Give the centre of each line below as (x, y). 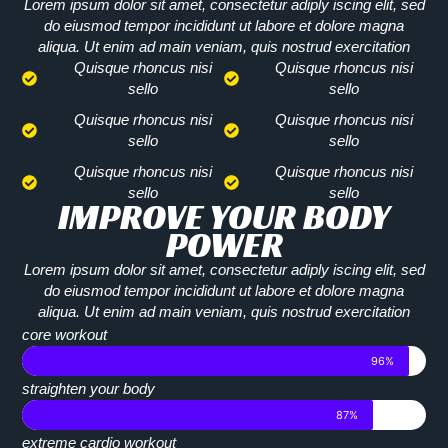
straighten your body (89, 389)
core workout (65, 335)
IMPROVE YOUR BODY (224, 217)
